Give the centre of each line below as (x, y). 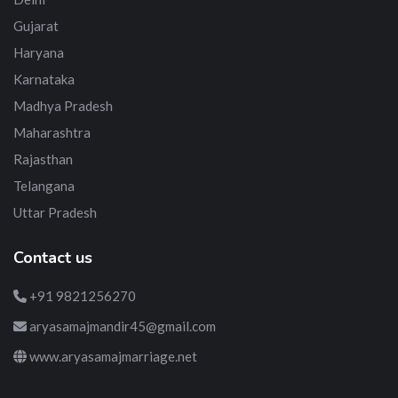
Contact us (53, 258)
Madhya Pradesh (63, 106)
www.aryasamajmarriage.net (112, 357)
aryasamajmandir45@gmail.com (121, 326)
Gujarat (36, 26)
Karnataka (44, 80)
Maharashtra (52, 133)
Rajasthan (43, 159)
